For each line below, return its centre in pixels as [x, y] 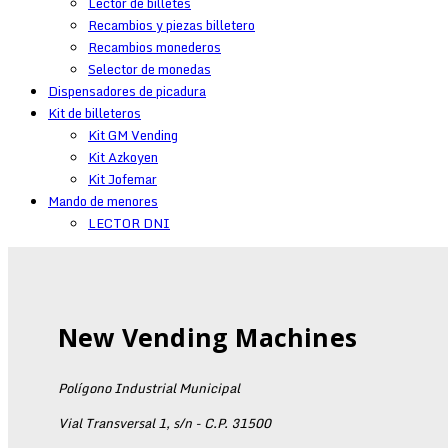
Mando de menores [103, 201]
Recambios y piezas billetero [171, 25]
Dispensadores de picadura [127, 91]
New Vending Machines [207, 337]
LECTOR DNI [129, 223]
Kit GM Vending [133, 135]
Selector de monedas [149, 69]
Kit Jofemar [122, 179]
